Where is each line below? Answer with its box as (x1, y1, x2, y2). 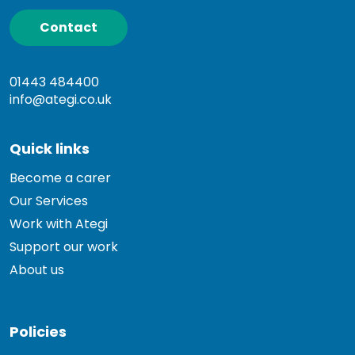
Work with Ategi (10, 214, 109, 233)
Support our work (10, 237, 119, 256)
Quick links (10, 138, 90, 158)
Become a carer (10, 168, 112, 187)
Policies (10, 321, 67, 342)
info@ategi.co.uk (10, 90, 113, 109)
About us (10, 260, 65, 279)
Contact (40, 17, 97, 36)
